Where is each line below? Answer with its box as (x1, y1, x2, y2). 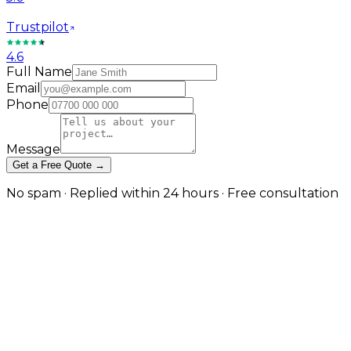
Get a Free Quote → (13, 158, 105, 171)
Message (6, 141, 60, 157)
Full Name (6, 63, 72, 79)
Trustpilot (6, 19, 69, 34)
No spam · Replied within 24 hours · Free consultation (6, 185, 338, 201)
